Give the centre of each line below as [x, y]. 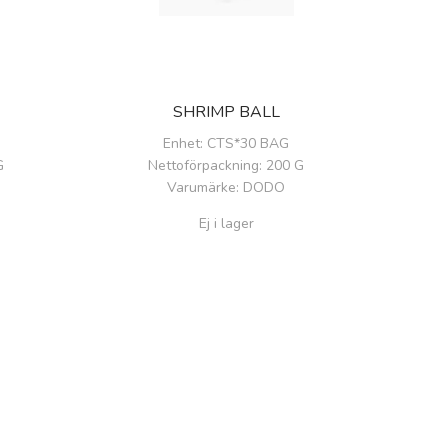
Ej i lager [226, 223]
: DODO [260, 187]
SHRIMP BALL [226, 111]
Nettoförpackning [203, 165]
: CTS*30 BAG [244, 143]
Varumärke [201, 187]
